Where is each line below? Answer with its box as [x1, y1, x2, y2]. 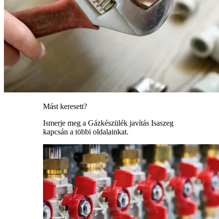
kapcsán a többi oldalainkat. [43, 128, 129, 136]
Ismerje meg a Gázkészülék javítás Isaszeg [43, 119, 174, 128]
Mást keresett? [43, 102, 87, 111]
